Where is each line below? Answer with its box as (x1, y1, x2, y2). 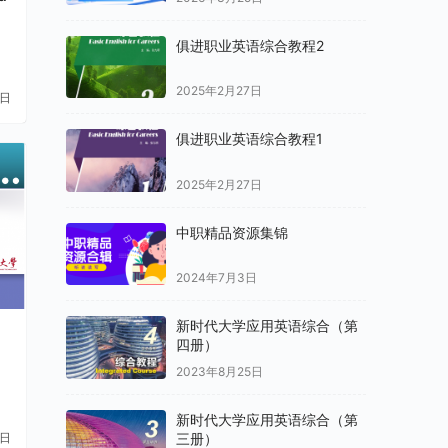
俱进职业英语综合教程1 (176, 130, 323, 148)
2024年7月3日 (176, 270, 257, 286)
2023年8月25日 (176, 363, 263, 379)
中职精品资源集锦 (176, 223, 288, 241)
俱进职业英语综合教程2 (176, 36, 324, 54)
